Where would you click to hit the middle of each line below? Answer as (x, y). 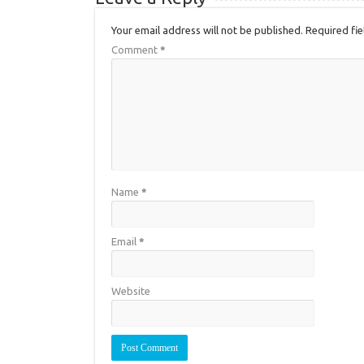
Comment (136, 50)
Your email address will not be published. (207, 30)
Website (131, 291)
